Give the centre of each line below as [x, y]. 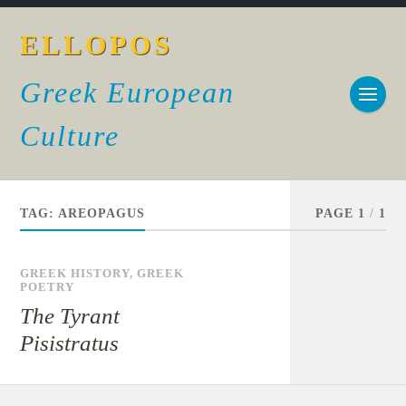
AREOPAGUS [102, 213]
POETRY [48, 287]
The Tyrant [70, 316]
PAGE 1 [340, 213]
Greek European [128, 92]
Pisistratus [70, 343]
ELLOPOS [97, 45]
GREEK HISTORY [75, 274]
